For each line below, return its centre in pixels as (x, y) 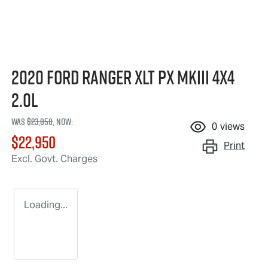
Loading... (46, 205)
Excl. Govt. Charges (54, 159)
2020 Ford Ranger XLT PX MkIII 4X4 (123, 77)
